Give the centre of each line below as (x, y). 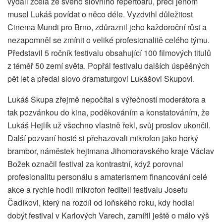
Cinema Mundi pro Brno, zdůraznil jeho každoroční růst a (107, 27)
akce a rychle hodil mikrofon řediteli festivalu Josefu (98, 190)
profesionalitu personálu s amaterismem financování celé (107, 177)
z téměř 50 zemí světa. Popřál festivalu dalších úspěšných (109, 66)
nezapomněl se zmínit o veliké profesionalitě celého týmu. (109, 40)
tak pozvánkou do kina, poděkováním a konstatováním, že (109, 112)
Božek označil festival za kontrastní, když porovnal (95, 164)
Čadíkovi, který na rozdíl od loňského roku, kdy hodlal (101, 203)
